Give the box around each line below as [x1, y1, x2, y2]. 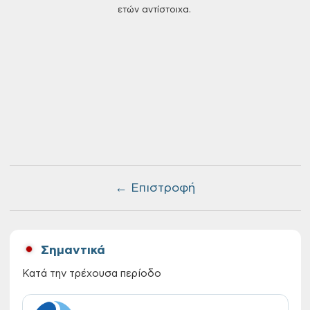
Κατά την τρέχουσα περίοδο [21, 268, 161, 279]
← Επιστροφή [115, 182, 195, 194]
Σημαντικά [40, 244, 105, 257]
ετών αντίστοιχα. [118, 6, 192, 15]
